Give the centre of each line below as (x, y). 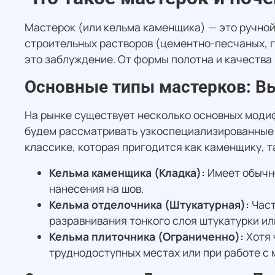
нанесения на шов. (96, 189)
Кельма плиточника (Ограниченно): (146, 237)
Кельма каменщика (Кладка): (127, 173)
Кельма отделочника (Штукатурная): (149, 205)
